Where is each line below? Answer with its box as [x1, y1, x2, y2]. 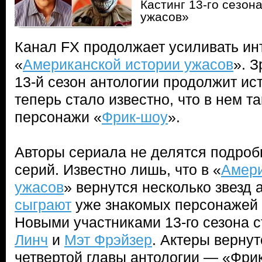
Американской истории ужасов [23, 56, 233, 73]
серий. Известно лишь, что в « [15, 161, 221, 178]
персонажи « [15, 109, 102, 125]
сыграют [15, 196, 71, 213]
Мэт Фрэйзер [64, 232, 152, 248]
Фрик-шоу [102, 109, 168, 125]
